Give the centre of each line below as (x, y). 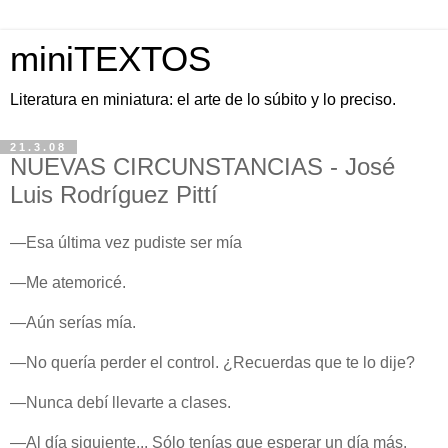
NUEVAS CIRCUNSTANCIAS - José (202, 166)
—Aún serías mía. (73, 322)
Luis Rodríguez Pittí (114, 194)
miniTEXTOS (110, 59)
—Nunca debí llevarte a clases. (120, 402)
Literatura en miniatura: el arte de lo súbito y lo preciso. (203, 99)
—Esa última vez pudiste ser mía (126, 242)
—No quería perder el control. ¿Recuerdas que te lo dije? (212, 362)
